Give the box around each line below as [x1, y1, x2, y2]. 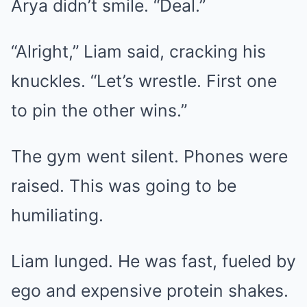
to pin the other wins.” [11, 99, 187, 121]
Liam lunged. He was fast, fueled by [11, 250, 296, 271]
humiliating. [11, 204, 103, 225]
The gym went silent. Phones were [11, 145, 288, 167]
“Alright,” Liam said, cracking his [11, 40, 266, 62]
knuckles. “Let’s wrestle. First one [11, 70, 277, 91]
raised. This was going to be [11, 175, 236, 196]
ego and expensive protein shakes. [11, 280, 288, 301]
